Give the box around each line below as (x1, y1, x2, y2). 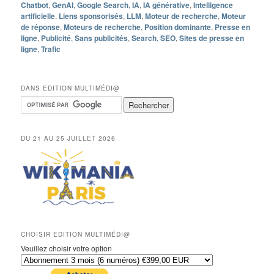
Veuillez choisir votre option (21, 243, 113, 254)
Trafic (41, 43, 61, 55)
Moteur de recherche (145, 10, 218, 22)
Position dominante (144, 21, 212, 33)
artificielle (21, 10, 56, 22)
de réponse (21, 21, 61, 33)
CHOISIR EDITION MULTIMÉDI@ (21, 230, 131, 239)
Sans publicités (75, 32, 128, 44)
